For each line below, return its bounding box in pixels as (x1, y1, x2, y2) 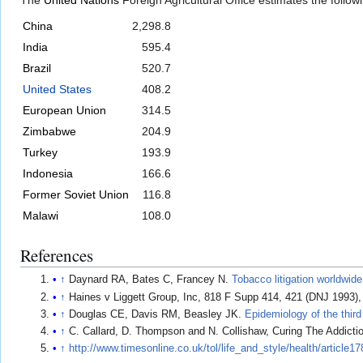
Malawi (23, 209, 58, 223)
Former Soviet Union (23, 188, 129, 202)
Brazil (23, 62, 51, 75)
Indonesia (23, 167, 73, 181)
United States (23, 83, 92, 96)
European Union (23, 104, 106, 117)
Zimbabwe (23, 125, 76, 139)
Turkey (23, 146, 58, 160)
